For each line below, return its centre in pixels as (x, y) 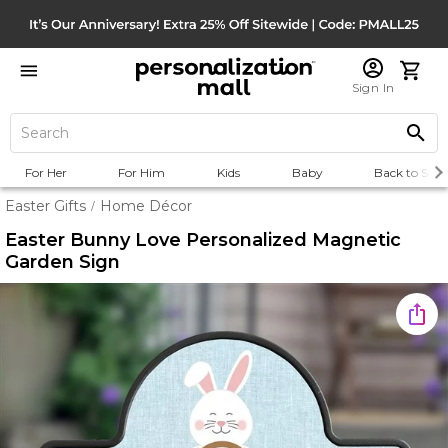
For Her (45, 172)
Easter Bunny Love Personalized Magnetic (203, 240)
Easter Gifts (45, 206)
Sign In (373, 87)
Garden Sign (62, 262)
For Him (142, 172)
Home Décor (146, 206)
